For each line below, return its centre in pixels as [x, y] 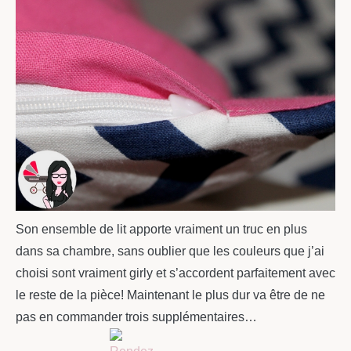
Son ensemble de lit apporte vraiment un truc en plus [161, 230]
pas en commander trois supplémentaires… [136, 317]
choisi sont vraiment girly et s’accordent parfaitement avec [175, 273]
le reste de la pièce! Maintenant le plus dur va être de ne [170, 295]
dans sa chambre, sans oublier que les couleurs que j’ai [170, 251]
